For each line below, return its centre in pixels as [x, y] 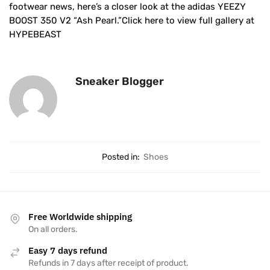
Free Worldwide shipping [80, 216]
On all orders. [53, 229]
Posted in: [121, 157]
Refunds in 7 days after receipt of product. [108, 263]
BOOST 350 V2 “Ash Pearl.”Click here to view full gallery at [132, 21]
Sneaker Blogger [120, 81]
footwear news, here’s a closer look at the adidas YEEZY [127, 7]
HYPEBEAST [35, 35]
